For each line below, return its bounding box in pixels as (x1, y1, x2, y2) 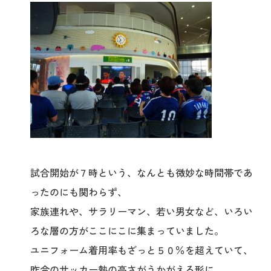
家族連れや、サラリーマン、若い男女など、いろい (30, 204, 253, 218)
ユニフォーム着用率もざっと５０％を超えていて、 (30, 243, 253, 257)
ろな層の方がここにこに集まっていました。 (30, 223, 224, 238)
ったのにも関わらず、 (30, 184, 127, 199)
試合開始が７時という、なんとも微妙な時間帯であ (30, 165, 253, 180)
